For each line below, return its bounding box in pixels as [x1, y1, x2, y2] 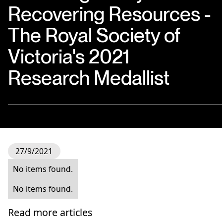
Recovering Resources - [7, 1, 211, 26]
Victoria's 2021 [7, 44, 129, 68]
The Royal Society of [7, 23, 180, 47]
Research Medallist [7, 65, 169, 90]
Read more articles [7, 206, 92, 220]
